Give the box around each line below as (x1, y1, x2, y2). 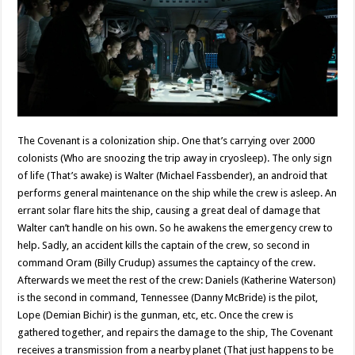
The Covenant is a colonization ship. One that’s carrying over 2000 (17, 134, 315, 147)
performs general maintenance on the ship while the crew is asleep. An (17, 186, 338, 199)
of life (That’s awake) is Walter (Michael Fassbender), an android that (17, 169, 328, 181)
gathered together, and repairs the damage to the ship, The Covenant (17, 326, 334, 338)
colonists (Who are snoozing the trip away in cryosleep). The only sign (17, 151, 333, 164)
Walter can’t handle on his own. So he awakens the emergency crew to (17, 221, 334, 234)
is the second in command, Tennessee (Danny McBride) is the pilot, (17, 291, 319, 303)
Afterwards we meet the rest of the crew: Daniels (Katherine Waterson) (17, 273, 337, 286)
